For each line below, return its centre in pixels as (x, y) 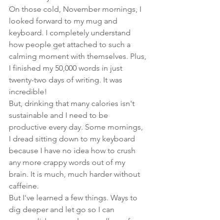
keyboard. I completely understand (71, 32)
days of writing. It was (85, 80)
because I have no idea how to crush (73, 150)
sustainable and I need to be (59, 115)
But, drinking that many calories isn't (73, 103)
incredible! (29, 91)
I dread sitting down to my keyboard (73, 138)
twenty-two (28, 80)
